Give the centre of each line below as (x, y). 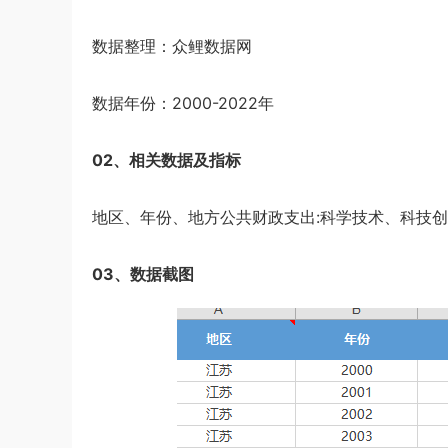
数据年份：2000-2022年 (183, 103)
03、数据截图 (143, 274)
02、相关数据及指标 (166, 160)
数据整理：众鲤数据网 (172, 46)
